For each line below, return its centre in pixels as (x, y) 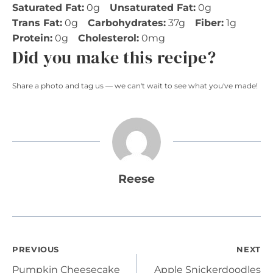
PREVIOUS (36, 250)
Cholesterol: (108, 38)
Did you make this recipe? (114, 57)
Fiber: (209, 23)
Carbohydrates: (127, 23)
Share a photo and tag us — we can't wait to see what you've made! (135, 86)
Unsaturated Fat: (153, 8)
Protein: (32, 38)
